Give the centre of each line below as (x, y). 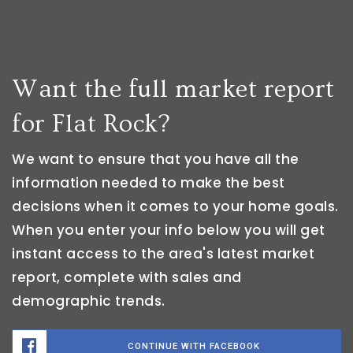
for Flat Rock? (91, 124)
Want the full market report (173, 89)
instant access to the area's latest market (163, 254)
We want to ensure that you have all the (156, 160)
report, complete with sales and (127, 278)
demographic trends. (89, 301)
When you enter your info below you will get (169, 230)
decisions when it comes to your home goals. (175, 207)
